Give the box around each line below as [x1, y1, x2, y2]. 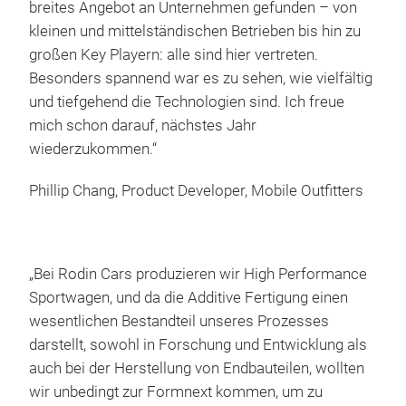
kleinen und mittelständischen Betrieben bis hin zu [29, 22, 361, 40]
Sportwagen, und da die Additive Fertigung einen [29, 288, 348, 306]
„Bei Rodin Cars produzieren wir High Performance [29, 265, 367, 283]
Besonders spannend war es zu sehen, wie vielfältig [29, 69, 372, 87]
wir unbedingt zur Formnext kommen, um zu [29, 382, 323, 401]
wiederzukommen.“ [29, 140, 157, 158]
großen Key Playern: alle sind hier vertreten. [29, 45, 318, 63]
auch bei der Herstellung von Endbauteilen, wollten [29, 359, 364, 377]
